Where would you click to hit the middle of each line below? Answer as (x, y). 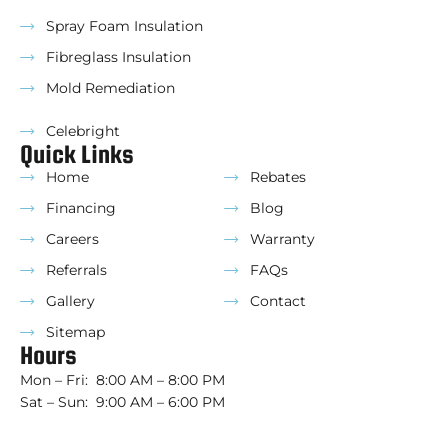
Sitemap (75, 332)
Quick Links (77, 154)
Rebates (278, 177)
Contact (278, 301)
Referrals (76, 270)
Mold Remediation (110, 88)
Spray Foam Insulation (124, 26)
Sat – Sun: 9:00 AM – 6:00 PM (122, 402)
